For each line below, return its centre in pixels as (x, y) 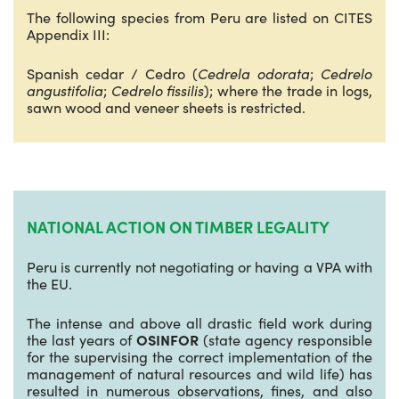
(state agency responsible (285, 339)
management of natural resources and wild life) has (199, 373)
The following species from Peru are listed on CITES (199, 17)
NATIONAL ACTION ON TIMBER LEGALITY (178, 227)
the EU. (49, 283)
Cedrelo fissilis (158, 90)
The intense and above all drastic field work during (199, 322)
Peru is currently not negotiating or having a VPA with (199, 266)
